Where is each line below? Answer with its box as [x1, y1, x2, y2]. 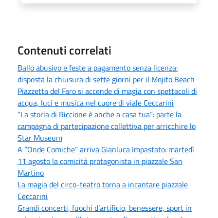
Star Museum [18, 131, 62, 144]
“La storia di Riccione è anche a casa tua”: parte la [18, 108, 182, 120]
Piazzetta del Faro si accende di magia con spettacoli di [18, 85, 197, 97]
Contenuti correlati [18, 41, 111, 59]
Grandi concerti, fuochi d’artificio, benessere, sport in [18, 201, 192, 214]
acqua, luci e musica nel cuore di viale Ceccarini [18, 96, 174, 109]
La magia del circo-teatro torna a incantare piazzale [18, 178, 188, 190]
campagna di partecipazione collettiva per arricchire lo [18, 120, 196, 132]
